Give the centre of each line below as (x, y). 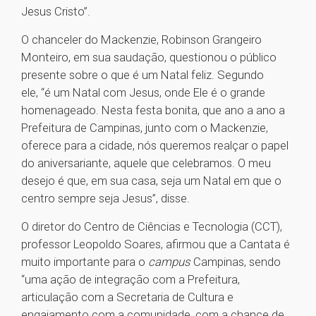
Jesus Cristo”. (57, 12)
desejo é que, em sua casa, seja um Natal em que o (151, 181)
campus (171, 262)
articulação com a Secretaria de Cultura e (127, 297)
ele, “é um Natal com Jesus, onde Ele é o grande (143, 93)
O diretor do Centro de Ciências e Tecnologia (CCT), (152, 227)
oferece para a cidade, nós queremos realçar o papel (155, 146)
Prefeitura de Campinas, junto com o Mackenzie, (145, 128)
